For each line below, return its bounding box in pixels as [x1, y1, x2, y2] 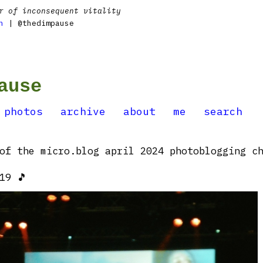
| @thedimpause [4, 18, 74, 28]
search [204, 104, 242, 118]
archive [60, 104, 106, 118]
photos [4, 104, 43, 118]
